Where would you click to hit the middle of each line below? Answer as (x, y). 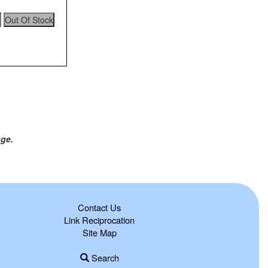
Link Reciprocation (99, 220)
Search (104, 257)
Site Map (99, 232)
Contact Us (99, 207)
